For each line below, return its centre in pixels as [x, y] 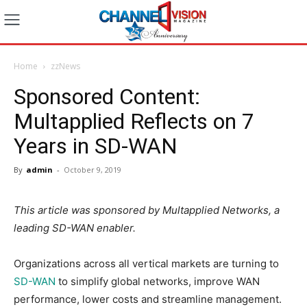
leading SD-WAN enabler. [76, 228]
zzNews [65, 66]
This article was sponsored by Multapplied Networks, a [147, 210]
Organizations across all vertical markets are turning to [146, 263]
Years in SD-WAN [96, 146]
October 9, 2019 [93, 169]
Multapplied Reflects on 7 [134, 121]
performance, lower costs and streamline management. [148, 299]
